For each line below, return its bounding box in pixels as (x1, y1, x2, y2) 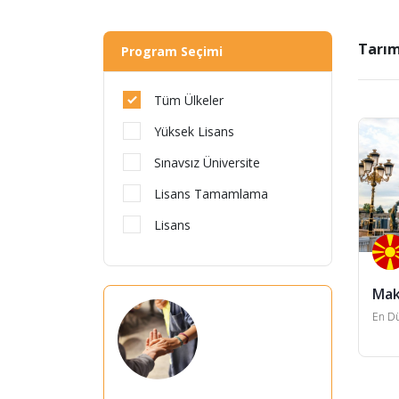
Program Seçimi (121, 43, 223, 60)
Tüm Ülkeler (154, 92, 224, 109)
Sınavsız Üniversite (154, 154, 260, 171)
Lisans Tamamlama (154, 185, 268, 202)
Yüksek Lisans (154, 123, 234, 140)
